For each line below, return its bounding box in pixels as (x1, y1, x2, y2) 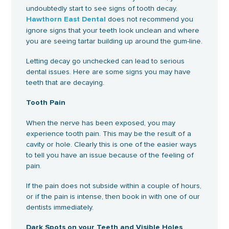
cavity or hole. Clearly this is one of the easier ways (26, 140, 197, 149)
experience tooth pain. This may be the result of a (26, 129, 192, 139)
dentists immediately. (26, 203, 94, 212)
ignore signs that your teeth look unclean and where (26, 26, 200, 35)
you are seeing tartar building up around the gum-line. (26, 37, 203, 46)
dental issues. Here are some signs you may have (26, 67, 191, 77)
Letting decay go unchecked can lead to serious (26, 57, 185, 66)
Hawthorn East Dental (26, 16, 106, 24)
